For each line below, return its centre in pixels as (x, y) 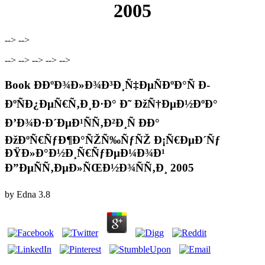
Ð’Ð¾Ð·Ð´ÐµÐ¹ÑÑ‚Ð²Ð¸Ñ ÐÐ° (82, 122)
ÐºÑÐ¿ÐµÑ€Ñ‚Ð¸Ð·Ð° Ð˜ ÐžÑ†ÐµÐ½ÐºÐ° (111, 104)
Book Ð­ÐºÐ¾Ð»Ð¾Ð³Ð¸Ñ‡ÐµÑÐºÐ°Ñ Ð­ (107, 85)
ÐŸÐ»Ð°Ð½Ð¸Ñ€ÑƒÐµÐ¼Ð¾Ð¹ (85, 153)
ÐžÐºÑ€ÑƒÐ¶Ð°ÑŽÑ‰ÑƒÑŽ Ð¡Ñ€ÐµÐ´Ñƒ (113, 140)
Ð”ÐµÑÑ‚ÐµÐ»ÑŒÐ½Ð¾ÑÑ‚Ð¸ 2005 (99, 167)
